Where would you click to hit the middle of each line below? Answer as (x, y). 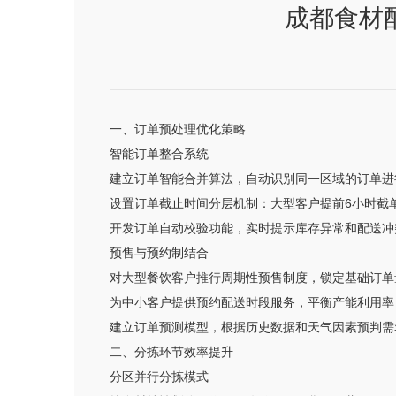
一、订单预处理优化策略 (178, 129)
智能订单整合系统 (159, 154)
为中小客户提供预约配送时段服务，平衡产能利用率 (252, 302)
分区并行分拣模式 (159, 377)
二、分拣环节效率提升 (171, 352)
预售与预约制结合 (159, 253)
